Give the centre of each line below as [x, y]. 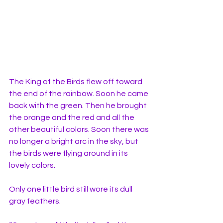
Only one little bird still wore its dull [71, 189]
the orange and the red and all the [72, 117]
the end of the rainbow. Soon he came [79, 93]
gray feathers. [36, 201]
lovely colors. [33, 165]
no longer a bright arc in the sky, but [74, 141]
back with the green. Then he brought [79, 105]
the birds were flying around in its [69, 153]
